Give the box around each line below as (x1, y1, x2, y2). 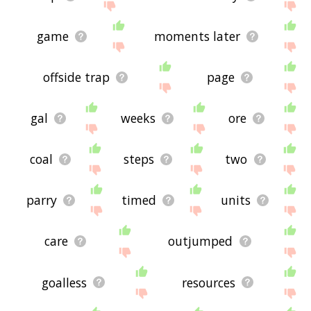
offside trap (42, 69, 110, 86)
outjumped (168, 233, 233, 250)
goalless (42, 274, 87, 291)
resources (182, 274, 236, 291)
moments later (154, 28, 241, 45)
